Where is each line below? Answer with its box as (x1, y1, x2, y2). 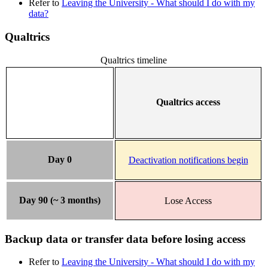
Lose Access (165, 195, 212, 206)
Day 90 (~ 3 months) (19, 195, 100, 206)
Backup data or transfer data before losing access (5, 232, 245, 245)
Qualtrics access (156, 97, 220, 108)
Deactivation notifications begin (128, 154, 248, 165)
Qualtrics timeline (100, 54, 167, 65)
